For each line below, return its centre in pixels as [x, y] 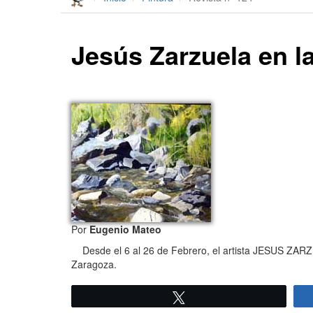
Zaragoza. [94, 264]
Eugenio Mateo [124, 230]
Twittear [211, 297]
